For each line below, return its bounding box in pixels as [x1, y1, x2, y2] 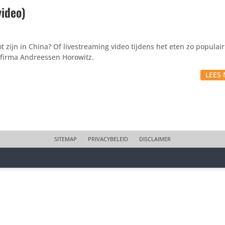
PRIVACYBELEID [88, 135, 128, 143]
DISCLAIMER [139, 135, 171, 143]
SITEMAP [54, 135, 77, 143]
